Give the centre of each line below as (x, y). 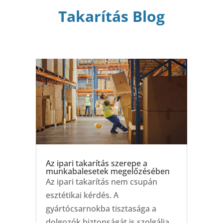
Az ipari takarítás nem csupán (101, 181)
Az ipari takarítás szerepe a (96, 163)
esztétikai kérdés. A (82, 195)
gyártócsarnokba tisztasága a (101, 208)
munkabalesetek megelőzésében (108, 171)
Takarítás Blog (111, 16)
